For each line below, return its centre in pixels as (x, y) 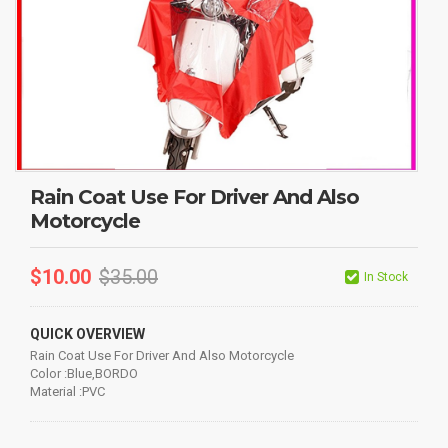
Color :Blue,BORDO (84, 374)
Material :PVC (67, 392)
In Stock (386, 277)
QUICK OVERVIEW (87, 334)
